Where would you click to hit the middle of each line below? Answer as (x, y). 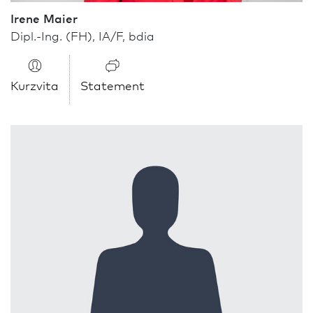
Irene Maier (44, 17)
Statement (112, 85)
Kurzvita (35, 85)
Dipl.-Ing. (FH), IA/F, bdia (82, 35)
